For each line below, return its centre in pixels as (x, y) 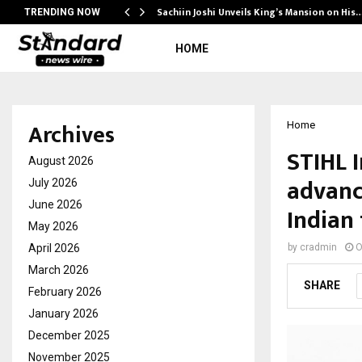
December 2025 (69, 335)
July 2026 (53, 183)
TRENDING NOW (62, 12)
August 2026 (61, 161)
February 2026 (65, 292)
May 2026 (53, 226)
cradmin (318, 247)
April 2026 (54, 248)
